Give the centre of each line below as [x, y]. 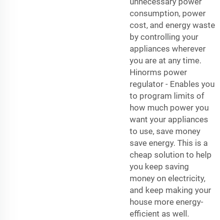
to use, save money [165, 131]
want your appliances [169, 119]
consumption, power [168, 13]
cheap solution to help [171, 154]
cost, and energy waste [172, 25]
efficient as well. [159, 213]
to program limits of [167, 96]
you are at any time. [165, 60]
